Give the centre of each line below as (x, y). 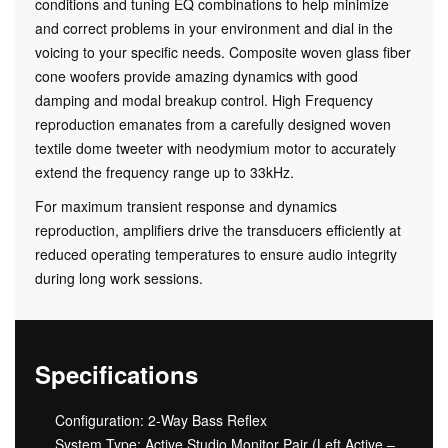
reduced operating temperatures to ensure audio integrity (216, 253)
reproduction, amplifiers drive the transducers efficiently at (218, 229)
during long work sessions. (119, 277)
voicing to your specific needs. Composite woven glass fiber (223, 51)
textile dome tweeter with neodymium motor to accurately (215, 147)
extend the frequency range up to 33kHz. (164, 171)
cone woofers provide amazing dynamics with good (196, 75)
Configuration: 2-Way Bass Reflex (161, 419)
